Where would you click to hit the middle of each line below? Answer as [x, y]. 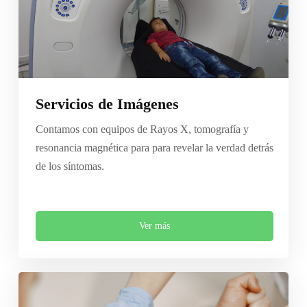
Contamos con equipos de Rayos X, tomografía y [142, 130]
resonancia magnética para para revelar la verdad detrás [154, 148]
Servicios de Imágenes [107, 104]
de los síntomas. [70, 167]
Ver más [154, 226]
